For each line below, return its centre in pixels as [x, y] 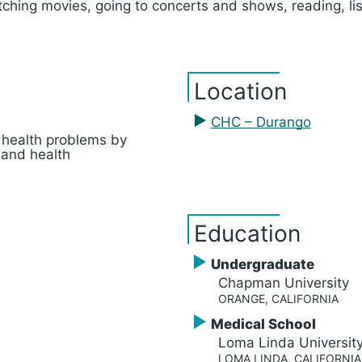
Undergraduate [262, 264]
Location [240, 91]
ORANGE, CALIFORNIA [278, 299]
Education [247, 234]
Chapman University [284, 283]
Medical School [263, 324]
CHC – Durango [261, 122]
